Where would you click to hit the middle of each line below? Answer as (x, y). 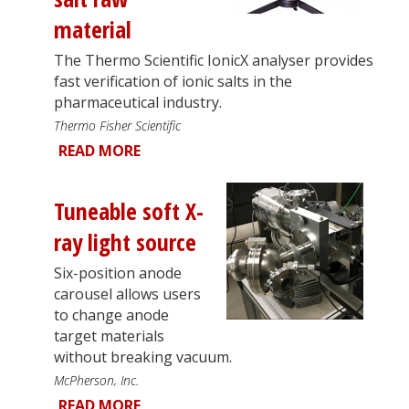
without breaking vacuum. (143, 357)
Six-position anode (118, 273)
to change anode (111, 315)
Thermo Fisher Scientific (117, 125)
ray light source (125, 242)
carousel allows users (127, 294)
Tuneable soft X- (129, 211)
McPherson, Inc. (96, 380)
